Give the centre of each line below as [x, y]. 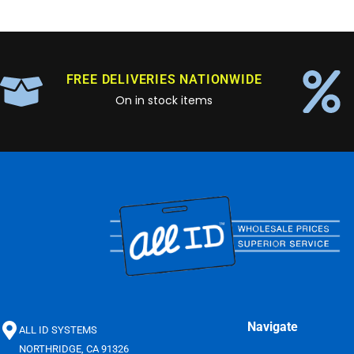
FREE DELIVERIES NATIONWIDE [164, 79]
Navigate [273, 326]
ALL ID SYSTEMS [58, 330]
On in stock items [164, 100]
